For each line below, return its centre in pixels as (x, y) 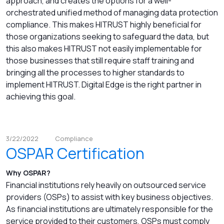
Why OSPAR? (29, 173)
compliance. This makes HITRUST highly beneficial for (104, 25)
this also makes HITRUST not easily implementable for (104, 49)
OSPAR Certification (75, 153)
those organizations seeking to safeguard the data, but (107, 37)
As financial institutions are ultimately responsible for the (109, 209)
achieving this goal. (41, 97)
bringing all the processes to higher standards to (95, 73)
